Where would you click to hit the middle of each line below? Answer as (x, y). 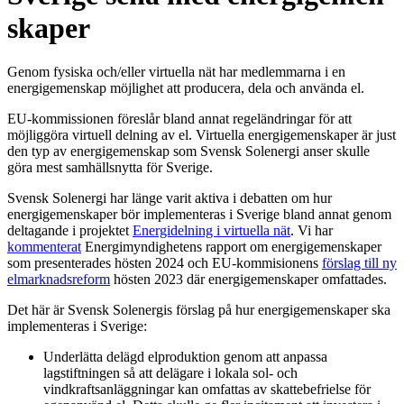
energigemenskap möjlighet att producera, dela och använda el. (186, 88)
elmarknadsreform (59, 280)
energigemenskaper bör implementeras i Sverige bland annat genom (199, 215)
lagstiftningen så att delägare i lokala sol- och (170, 373)
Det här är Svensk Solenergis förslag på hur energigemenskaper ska (199, 310)
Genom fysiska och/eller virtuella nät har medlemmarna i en (176, 72)
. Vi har (312, 231)
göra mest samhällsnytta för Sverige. (110, 168)
